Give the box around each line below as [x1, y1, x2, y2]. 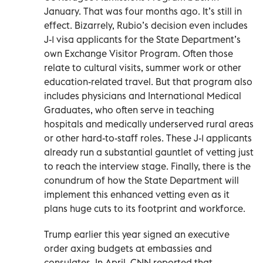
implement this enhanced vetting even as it [44, 188, 230, 200]
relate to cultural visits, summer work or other [44, 61, 241, 73]
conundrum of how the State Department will [44, 174, 239, 186]
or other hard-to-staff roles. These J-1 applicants [44, 131, 252, 144]
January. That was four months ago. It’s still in [44, 5, 242, 17]
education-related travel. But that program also [44, 75, 252, 87]
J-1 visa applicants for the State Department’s [44, 33, 241, 45]
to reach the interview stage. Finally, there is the [44, 160, 251, 172]
